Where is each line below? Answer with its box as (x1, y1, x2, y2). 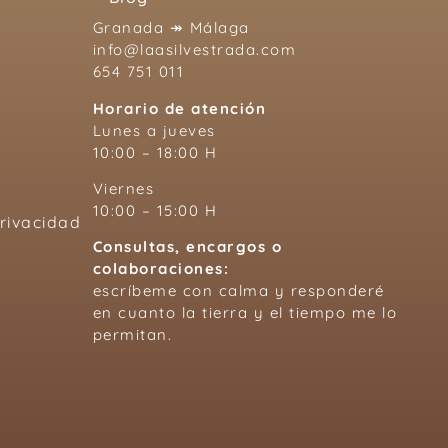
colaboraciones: (92, 259, 230, 279)
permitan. (92, 325, 173, 345)
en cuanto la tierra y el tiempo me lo (92, 303, 398, 323)
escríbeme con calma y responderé (92, 281, 385, 301)
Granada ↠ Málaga (92, 18, 250, 38)
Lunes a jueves (92, 120, 216, 140)
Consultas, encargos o (92, 237, 283, 257)
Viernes (92, 178, 155, 198)
